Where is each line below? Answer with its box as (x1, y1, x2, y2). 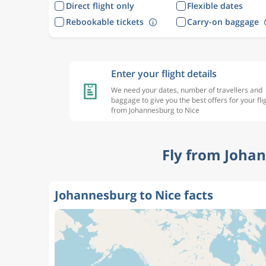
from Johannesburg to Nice (111, 105, 199, 115)
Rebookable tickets (65, 15, 144, 27)
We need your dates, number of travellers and (111, 85, 262, 95)
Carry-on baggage (187, 15, 259, 27)
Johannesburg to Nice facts (55, 187, 213, 203)
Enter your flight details (111, 67, 217, 80)
